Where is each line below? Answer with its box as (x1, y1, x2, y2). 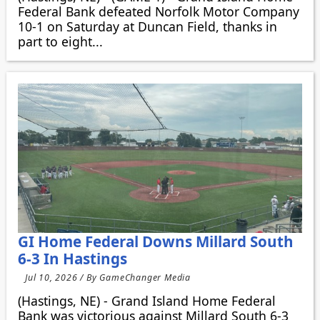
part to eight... (17, 32, 103, 50)
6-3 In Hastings (17, 248, 127, 269)
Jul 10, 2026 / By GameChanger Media (24, 271, 191, 284)
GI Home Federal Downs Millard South (17, 231, 294, 251)
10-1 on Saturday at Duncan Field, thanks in (17, 17, 277, 35)
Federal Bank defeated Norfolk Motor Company (17, 2, 299, 20)
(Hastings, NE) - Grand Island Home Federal (17, 292, 276, 310)
